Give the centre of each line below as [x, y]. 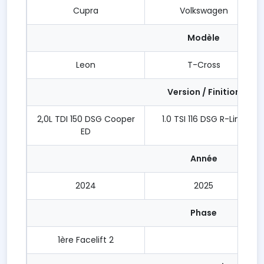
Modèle [204, 38]
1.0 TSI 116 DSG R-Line [204, 119]
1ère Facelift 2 [86, 240]
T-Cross [204, 65]
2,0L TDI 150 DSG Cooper [86, 119]
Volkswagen [204, 11]
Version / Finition [204, 92]
